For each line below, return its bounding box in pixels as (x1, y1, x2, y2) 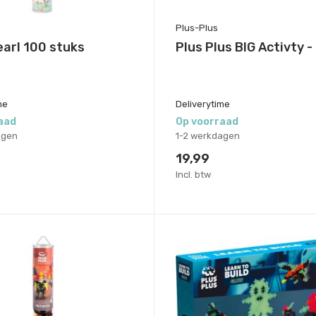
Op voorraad (175, 115, 238, 128)
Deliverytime (175, 98, 230, 109)
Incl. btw (175, 169, 211, 180)
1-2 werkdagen (175, 130, 240, 141)
